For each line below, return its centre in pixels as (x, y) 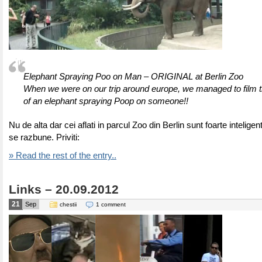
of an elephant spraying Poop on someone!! (106, 101)
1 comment (111, 204)
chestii (68, 204)
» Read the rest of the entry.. (63, 156)
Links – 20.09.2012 (64, 189)
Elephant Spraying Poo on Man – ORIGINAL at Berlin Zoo (133, 77)
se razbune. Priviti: (44, 137)
